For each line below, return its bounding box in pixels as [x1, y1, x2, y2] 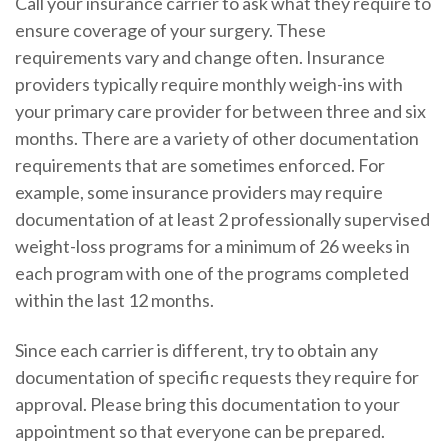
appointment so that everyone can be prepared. [14, 419, 385, 442]
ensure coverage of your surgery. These [14, 19, 326, 42]
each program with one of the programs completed [14, 262, 409, 285]
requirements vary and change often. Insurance [14, 46, 385, 69]
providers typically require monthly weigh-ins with [14, 73, 403, 96]
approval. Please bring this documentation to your [14, 392, 400, 415]
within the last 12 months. [14, 289, 214, 312]
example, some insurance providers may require [14, 181, 383, 204]
